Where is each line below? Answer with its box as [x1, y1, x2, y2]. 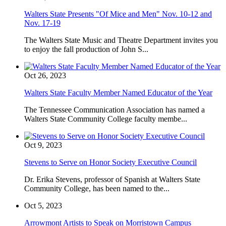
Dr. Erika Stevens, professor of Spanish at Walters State [24, 175, 200, 184]
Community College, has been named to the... [24, 184, 169, 193]
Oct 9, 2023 [24, 140, 62, 149]
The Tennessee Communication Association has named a [24, 105, 205, 114]
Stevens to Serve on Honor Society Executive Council [24, 157, 197, 166]
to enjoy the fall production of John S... [24, 44, 148, 53]
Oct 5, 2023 [24, 201, 62, 210]
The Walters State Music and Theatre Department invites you [24, 35, 218, 44]
